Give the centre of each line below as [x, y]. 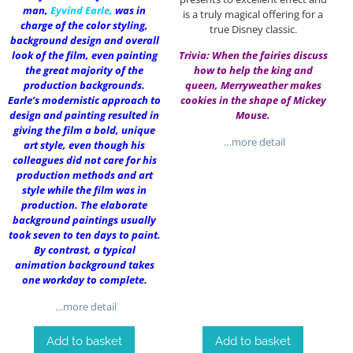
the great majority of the [84, 71]
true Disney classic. [253, 30]
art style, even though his [84, 145]
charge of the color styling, [84, 26]
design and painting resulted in [84, 115]
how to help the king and [253, 71]
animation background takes [84, 265]
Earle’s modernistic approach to [84, 100]
